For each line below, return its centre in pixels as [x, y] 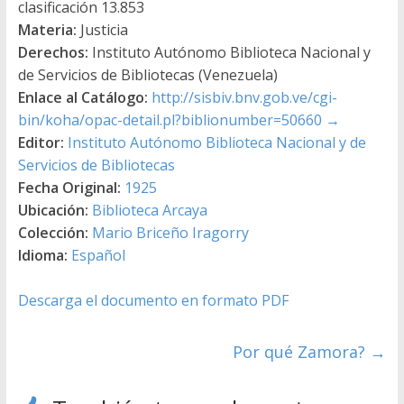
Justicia [102, 29]
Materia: [47, 29]
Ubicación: [53, 210]
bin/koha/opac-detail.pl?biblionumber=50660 [170, 119]
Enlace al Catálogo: [83, 97]
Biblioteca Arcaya [149, 210]
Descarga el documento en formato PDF [153, 300]
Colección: [53, 232]
